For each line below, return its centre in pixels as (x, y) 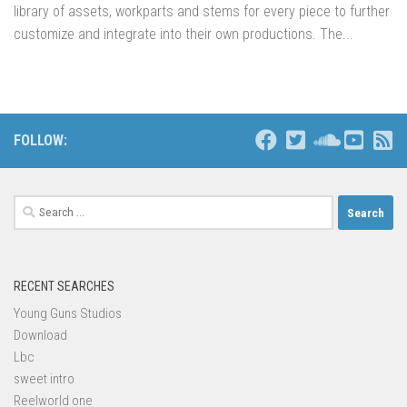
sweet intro (44, 379)
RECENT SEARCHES (64, 287)
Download (40, 336)
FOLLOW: (40, 141)
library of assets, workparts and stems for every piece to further (202, 12)
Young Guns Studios (68, 314)
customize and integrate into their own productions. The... (184, 35)
